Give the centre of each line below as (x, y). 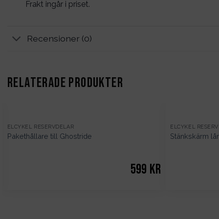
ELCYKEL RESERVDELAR (41, 127)
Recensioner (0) (60, 38)
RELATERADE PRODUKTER (65, 83)
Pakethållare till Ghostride (49, 136)
